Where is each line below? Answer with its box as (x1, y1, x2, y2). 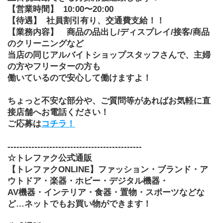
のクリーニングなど (7, 38, 84, 48)
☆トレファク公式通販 (7, 153, 92, 163)
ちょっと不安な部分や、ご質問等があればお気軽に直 (7, 96, 211, 106)
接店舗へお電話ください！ (7, 107, 109, 117)
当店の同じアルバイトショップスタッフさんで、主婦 (7, 50, 211, 60)
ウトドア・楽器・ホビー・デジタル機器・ (7, 176, 168, 186)
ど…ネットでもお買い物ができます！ (7, 199, 151, 209)
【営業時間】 (7, 4, 58, 14)
